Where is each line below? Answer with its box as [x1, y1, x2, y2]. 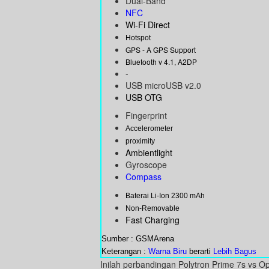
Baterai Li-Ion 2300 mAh [125, 192, 205, 201]
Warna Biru [146, 247, 187, 256]
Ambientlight [125, 147, 172, 159]
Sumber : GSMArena [101, 234, 174, 244]
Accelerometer [125, 124, 173, 133]
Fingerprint [125, 109, 167, 122]
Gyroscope [125, 159, 167, 171]
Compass [125, 171, 162, 183]
